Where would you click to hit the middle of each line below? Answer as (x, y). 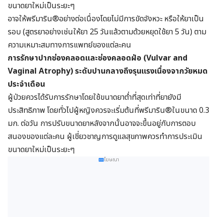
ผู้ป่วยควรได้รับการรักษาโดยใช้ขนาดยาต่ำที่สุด (77, 97)
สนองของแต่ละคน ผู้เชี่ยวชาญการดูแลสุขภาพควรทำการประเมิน (105, 136)
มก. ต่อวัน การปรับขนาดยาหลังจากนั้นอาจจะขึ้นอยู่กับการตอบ (102, 123)
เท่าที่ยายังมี (163, 97)
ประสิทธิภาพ (26, 110)
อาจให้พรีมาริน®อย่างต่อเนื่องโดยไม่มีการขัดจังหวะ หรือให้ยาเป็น (106, 19)
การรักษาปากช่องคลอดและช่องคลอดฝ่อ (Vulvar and (98, 58)
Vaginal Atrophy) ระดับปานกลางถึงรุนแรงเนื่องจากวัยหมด (108, 71)
